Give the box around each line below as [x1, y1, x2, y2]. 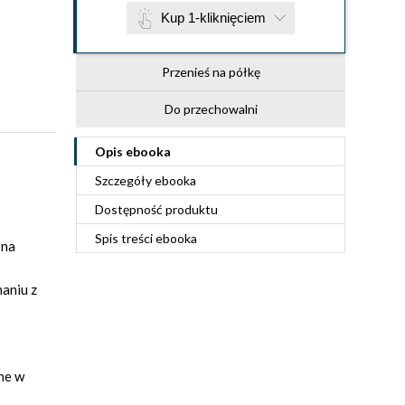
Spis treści [95, 231, 155, 246]
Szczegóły [95, 173, 155, 188]
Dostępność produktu [95, 202, 218, 217]
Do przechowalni [164, 101, 258, 117]
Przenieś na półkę [161, 64, 260, 80]
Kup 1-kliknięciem [161, 10, 266, 25]
